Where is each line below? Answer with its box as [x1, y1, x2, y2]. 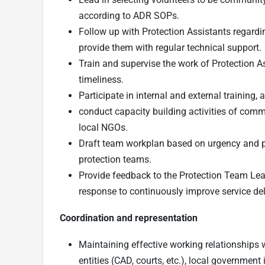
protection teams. [79, 153, 151, 165]
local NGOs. [79, 121, 128, 133]
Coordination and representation [60, 212, 198, 224]
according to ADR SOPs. [79, 9, 179, 21]
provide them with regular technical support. [79, 41, 261, 53]
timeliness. [79, 73, 124, 85]
